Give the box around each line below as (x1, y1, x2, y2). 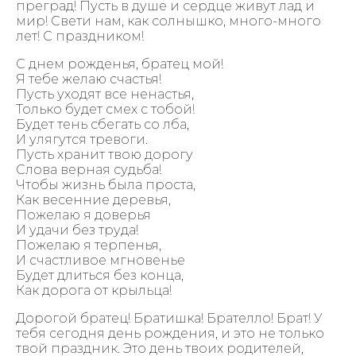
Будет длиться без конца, (16, 267, 184, 283)
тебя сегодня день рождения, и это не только (16, 325, 324, 341)
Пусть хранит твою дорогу (16, 146, 193, 162)
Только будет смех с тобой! (16, 101, 195, 117)
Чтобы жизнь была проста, (16, 176, 195, 192)
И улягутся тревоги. (16, 131, 148, 147)
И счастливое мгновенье (16, 252, 185, 268)
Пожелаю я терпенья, (16, 237, 161, 253)
